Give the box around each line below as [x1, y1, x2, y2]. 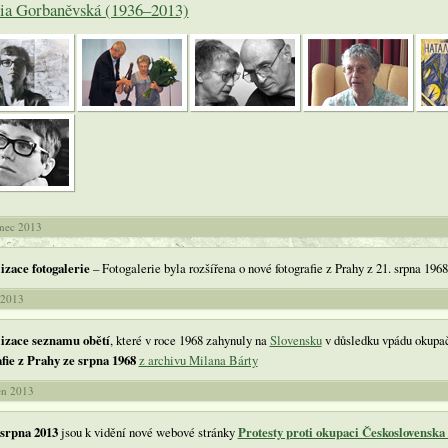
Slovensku [269, 330, 322, 349]
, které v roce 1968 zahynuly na [109, 330, 270, 349]
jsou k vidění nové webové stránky [60, 422, 238, 441]
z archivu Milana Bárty [138, 350, 258, 369]
